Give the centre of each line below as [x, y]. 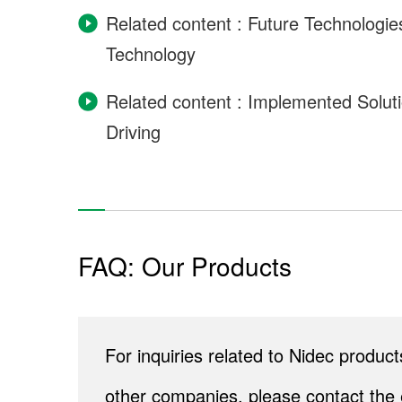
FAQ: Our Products [185, 266]
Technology [151, 54]
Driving [133, 132]
